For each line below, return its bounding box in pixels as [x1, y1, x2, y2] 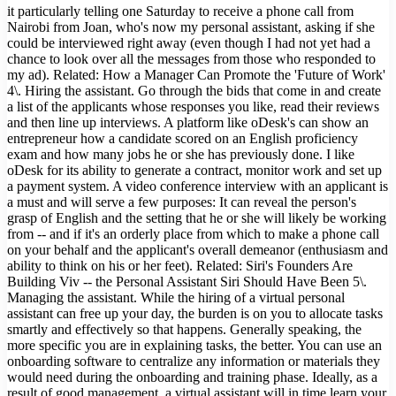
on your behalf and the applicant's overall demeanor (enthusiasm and [7, 241, 388, 257]
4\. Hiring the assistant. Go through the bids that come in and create [7, 82, 381, 98]
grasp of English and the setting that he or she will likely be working [7, 209, 386, 225]
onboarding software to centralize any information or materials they [7, 353, 380, 369]
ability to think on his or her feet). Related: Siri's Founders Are [7, 257, 353, 273]
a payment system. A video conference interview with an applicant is [7, 178, 388, 194]
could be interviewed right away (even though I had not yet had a [7, 34, 370, 50]
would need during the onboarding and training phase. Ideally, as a [7, 369, 377, 385]
